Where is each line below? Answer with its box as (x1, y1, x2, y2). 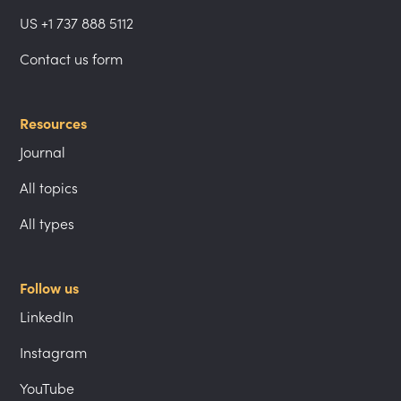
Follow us (20, 279, 80, 298)
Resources (20, 115, 88, 133)
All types (20, 215, 75, 234)
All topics (20, 179, 79, 198)
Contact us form (20, 50, 124, 69)
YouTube (20, 380, 75, 398)
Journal (20, 143, 66, 162)
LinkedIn (20, 308, 74, 327)
